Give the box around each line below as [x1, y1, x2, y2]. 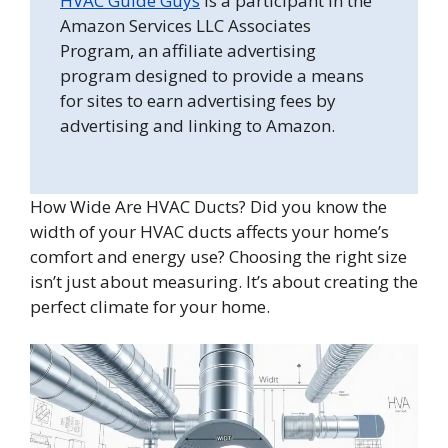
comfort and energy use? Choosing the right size [30, 244, 407, 268]
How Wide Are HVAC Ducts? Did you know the [30, 194, 387, 218]
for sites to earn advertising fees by [60, 89, 336, 113]
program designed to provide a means [60, 64, 364, 88]
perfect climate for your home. [30, 294, 270, 318]
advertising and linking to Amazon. [60, 114, 335, 138]
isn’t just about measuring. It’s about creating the [30, 269, 418, 293]
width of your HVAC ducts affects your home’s [30, 219, 389, 243]
